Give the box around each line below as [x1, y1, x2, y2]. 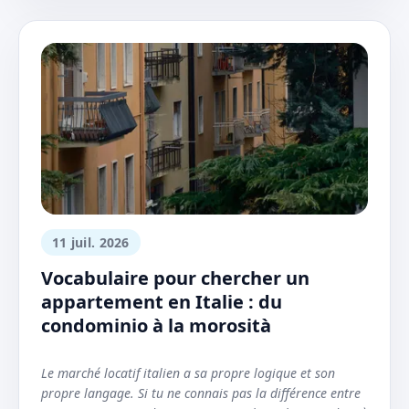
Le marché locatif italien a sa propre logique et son [41, 364, 335, 383]
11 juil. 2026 [52, 234, 130, 252]
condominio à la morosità [41, 313, 271, 339]
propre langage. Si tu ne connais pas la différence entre [41, 384, 361, 403]
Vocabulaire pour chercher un [41, 266, 309, 291]
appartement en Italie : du [41, 289, 282, 315]
